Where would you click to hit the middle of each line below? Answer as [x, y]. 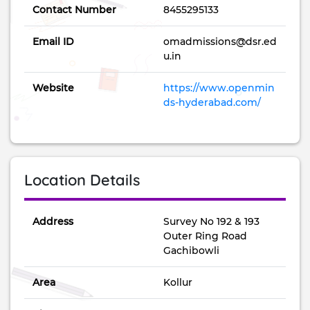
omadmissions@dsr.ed [220, 41]
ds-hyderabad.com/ [212, 102]
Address [53, 221]
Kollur [178, 282]
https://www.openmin [219, 88]
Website [53, 88]
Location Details [82, 180]
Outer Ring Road [205, 236]
